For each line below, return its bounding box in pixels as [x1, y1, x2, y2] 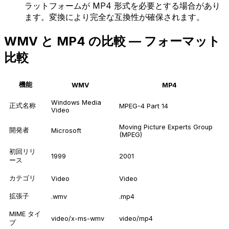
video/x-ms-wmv [51, 215, 104, 223]
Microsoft [51, 127, 81, 135]
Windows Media [51, 99, 101, 107]
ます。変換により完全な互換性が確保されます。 [25, 11, 204, 22]
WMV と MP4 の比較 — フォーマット [4, 33, 220, 49]
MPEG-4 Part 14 [119, 102, 168, 110]
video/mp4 [119, 215, 153, 223]
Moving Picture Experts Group [119, 123, 213, 131]
